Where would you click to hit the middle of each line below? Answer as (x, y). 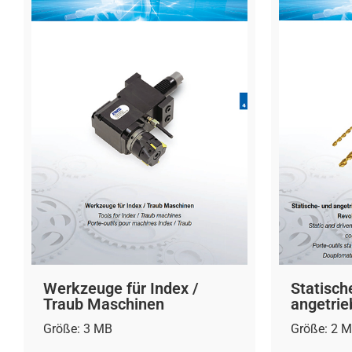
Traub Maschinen (104, 304)
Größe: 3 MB (78, 328)
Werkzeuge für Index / (121, 288)
